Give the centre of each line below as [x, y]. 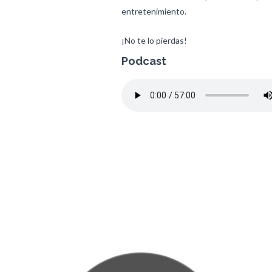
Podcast [144, 61]
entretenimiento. [154, 11]
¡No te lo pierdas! [154, 40]
